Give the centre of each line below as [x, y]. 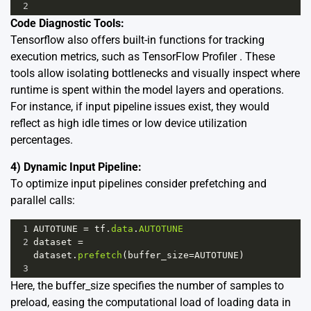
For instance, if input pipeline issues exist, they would [140, 106]
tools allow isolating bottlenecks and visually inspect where [155, 73]
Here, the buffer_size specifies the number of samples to [147, 285]
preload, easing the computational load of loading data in [151, 302]
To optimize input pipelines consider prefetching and [138, 183]
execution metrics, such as [76, 56]
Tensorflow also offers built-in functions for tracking [137, 40]
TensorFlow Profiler [191, 56]
